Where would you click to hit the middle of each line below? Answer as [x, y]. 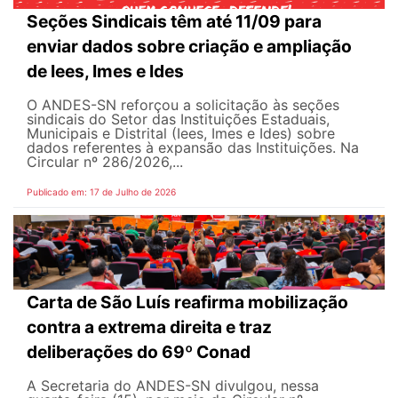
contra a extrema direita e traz [149, 326]
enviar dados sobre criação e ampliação [189, 46]
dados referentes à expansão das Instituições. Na [193, 147]
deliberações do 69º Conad [139, 351]
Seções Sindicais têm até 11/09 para [174, 21]
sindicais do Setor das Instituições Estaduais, [178, 119]
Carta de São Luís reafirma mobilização [187, 302]
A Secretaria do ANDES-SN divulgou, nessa [173, 385]
